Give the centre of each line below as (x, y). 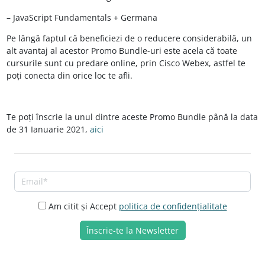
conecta (39, 75)
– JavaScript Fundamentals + (63, 17)
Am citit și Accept (83, 206)
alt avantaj (28, 51)
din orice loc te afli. (93, 75)
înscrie (49, 117)
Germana (139, 17)
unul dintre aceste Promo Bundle (140, 117)
